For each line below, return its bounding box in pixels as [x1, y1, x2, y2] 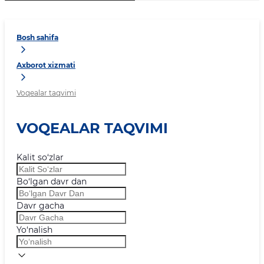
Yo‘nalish [16, 225, 52, 235]
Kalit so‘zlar [16, 152, 64, 163]
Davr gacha [16, 200, 64, 211]
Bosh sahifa [16, 33, 58, 42]
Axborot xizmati [16, 61, 75, 70]
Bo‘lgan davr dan [16, 176, 87, 187]
